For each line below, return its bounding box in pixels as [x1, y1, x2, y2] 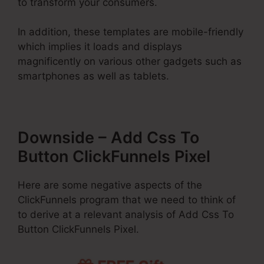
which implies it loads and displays [18, 41, 182, 53]
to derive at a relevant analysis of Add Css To [18, 209, 234, 221]
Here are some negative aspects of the [18, 179, 202, 192]
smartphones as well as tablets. [18, 70, 169, 82]
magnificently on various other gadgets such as [18, 55, 242, 68]
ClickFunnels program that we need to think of [18, 194, 236, 206]
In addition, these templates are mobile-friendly [18, 26, 243, 38]
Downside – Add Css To [18, 128, 199, 148]
